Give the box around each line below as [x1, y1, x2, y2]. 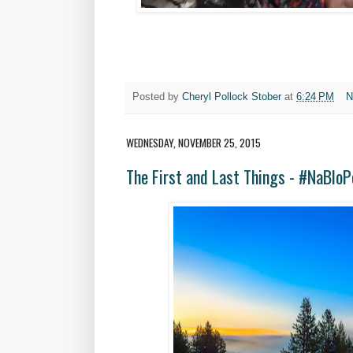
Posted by [132, 91, 182, 103]
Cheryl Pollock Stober [182, 91, 281, 103]
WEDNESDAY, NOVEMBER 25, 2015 [126, 134, 261, 151]
